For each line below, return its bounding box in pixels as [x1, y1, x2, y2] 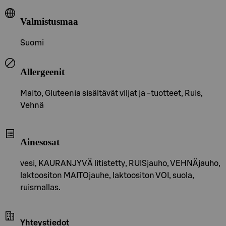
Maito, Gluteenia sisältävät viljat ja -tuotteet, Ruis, [20, 89, 203, 97]
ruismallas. [20, 183, 61, 192]
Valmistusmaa [20, 16, 78, 27]
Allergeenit [20, 66, 65, 77]
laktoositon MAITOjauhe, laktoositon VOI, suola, [20, 171, 194, 180]
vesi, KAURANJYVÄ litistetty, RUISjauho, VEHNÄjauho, [20, 159, 220, 167]
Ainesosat [20, 137, 60, 148]
